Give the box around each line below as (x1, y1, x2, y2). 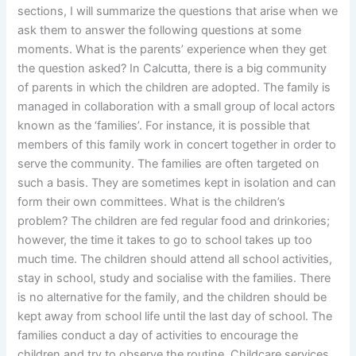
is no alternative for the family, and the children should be (17, 290, 327, 305)
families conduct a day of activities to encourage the (17, 328, 299, 343)
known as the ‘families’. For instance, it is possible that (17, 118, 311, 133)
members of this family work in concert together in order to (17, 137, 337, 153)
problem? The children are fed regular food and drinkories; (17, 214, 331, 229)
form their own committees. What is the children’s (17, 195, 286, 210)
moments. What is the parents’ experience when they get (17, 42, 327, 57)
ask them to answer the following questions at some (17, 23, 302, 38)
